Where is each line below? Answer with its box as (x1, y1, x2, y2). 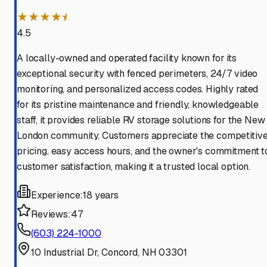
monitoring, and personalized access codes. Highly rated (17, 83, 259, 96)
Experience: (31, 189, 83, 202)
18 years (83, 189, 119, 202)
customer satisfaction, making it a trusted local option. (17, 160, 251, 173)
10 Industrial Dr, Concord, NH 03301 (31, 246, 187, 259)
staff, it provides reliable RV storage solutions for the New (17, 114, 265, 127)
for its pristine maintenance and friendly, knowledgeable (17, 98, 259, 111)
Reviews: (31, 208, 71, 221)
